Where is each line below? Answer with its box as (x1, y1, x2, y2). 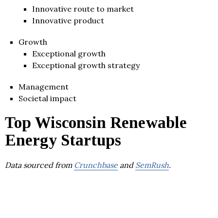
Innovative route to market (32, 3, 134, 14)
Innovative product (32, 15, 104, 25)
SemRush (135, 160, 169, 170)
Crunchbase (74, 160, 118, 170)
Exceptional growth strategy (32, 60, 140, 70)
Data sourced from (5, 160, 74, 170)
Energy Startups (5, 131, 121, 149)
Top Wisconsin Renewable (5, 113, 187, 131)
